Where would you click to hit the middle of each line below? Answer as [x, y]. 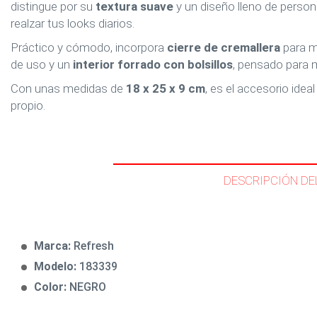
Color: [52, 287]
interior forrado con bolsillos [153, 64]
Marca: [54, 246]
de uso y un [42, 64]
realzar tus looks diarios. [73, 23]
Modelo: [57, 266]
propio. [28, 105]
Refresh [94, 246]
